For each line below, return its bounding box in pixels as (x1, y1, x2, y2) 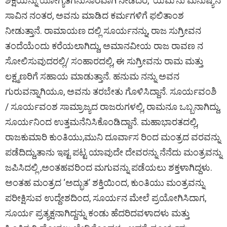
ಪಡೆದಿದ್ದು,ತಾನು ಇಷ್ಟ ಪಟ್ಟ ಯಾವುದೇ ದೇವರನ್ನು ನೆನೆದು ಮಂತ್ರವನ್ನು (5, 146, 222, 158)
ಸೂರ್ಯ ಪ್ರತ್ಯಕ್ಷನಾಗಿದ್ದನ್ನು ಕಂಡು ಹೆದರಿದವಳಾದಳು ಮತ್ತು (5, 207, 190, 218)
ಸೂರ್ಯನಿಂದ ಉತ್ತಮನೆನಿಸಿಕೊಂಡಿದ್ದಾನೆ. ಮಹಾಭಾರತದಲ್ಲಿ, (5, 116, 198, 127)
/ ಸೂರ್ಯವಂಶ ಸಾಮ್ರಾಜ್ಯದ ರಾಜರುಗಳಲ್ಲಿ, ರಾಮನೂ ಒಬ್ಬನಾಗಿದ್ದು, (5, 101, 220, 112)
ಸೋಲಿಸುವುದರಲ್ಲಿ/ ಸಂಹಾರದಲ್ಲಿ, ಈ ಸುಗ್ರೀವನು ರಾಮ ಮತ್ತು (5, 55, 203, 66)
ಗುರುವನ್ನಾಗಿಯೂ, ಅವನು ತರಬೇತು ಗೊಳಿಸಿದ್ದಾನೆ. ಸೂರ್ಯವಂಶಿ (5, 86, 217, 97)
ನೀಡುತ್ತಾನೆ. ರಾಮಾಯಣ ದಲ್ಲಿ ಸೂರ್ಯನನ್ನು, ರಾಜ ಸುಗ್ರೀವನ (5, 25, 201, 36)
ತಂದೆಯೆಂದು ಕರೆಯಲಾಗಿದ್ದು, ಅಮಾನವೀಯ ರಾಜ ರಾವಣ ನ (5, 40, 203, 51)
